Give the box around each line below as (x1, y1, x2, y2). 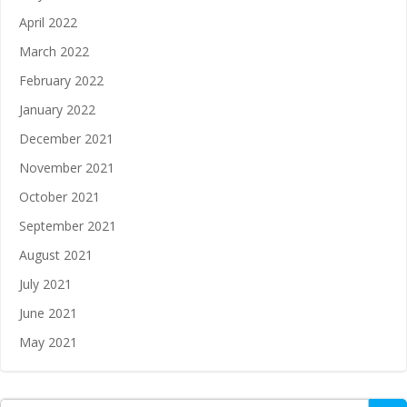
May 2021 (19, 333, 77, 351)
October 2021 (19, 188, 100, 205)
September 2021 (19, 217, 116, 234)
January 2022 (19, 101, 95, 118)
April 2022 (19, 14, 77, 31)
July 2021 (19, 275, 72, 293)
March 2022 (19, 43, 89, 60)
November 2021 (19, 159, 114, 176)
